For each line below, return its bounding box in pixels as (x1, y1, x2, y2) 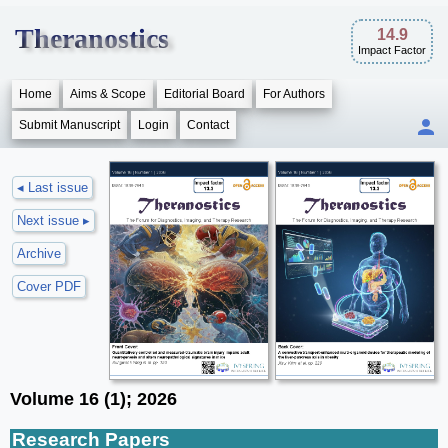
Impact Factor (358, 44, 426, 56)
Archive (17, 246, 61, 261)
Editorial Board (164, 87, 245, 101)
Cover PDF (17, 279, 81, 294)
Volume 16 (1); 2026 (10, 389, 177, 409)
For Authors (263, 87, 325, 101)
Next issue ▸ (17, 213, 90, 228)
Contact (187, 118, 229, 132)
